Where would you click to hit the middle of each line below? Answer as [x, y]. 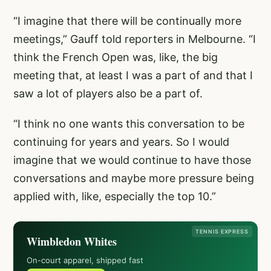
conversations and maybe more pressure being [134, 178]
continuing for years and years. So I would [121, 142]
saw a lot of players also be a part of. [108, 93]
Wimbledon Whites [72, 241]
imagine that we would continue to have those [132, 160]
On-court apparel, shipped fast [85, 260]
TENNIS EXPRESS [222, 231]
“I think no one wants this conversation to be [129, 123]
